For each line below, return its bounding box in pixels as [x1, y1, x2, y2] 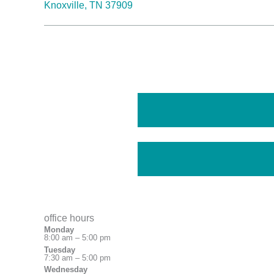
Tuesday [44, 245, 75, 254]
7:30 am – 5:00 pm [44, 253, 111, 262]
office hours [44, 213, 94, 223]
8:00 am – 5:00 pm [44, 233, 111, 242]
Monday [44, 225, 74, 234]
